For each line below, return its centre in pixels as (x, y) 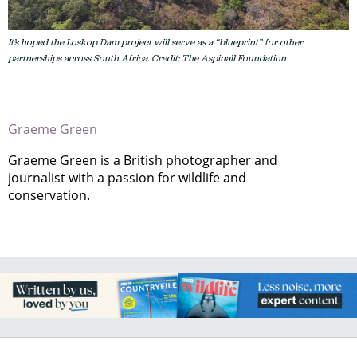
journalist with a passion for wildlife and (127, 178)
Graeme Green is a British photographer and (143, 161)
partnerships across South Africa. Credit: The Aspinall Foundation (147, 59)
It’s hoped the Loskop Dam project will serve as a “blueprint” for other (155, 43)
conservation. (49, 196)
